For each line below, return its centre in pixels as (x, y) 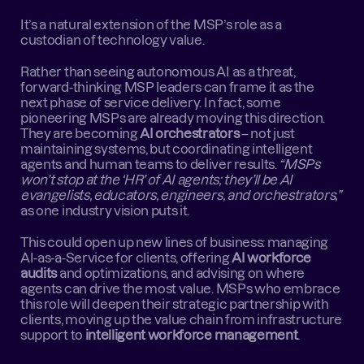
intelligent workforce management (191, 335)
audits (39, 273)
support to (53, 335)
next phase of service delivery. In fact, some (151, 102)
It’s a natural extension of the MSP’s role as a (152, 24)
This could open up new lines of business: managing (175, 242)
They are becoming (80, 133)
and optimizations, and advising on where (181, 273)
